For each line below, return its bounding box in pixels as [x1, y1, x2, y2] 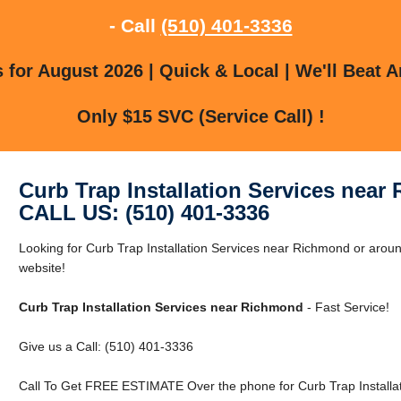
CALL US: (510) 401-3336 [18, 200, 269, 225]
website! [18, 260, 65, 275]
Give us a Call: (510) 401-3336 [18, 338, 193, 354]
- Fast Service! [303, 299, 389, 314]
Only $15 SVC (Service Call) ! [76, 106, 325, 126]
